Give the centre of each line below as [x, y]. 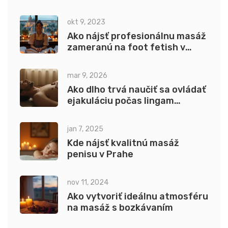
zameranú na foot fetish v [126, 48]
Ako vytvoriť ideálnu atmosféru [138, 197]
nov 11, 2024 [88, 183]
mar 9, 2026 [87, 76]
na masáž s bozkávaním [120, 208]
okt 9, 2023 [86, 22]
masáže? [88, 112]
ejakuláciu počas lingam [121, 101]
